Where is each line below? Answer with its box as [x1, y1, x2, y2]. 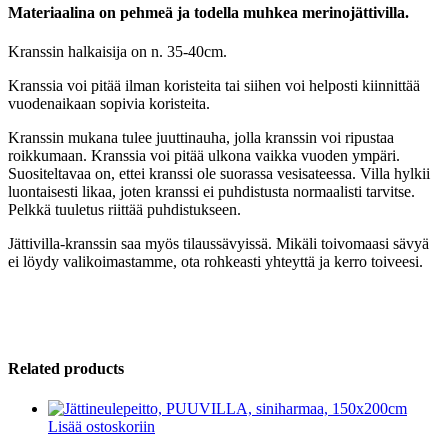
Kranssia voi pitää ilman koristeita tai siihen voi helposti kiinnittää [8, 77, 420, 95]
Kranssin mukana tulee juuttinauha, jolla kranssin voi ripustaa [8, 129, 394, 147]
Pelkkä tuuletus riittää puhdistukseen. [8, 201, 241, 219]
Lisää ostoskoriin [48, 417, 155, 435]
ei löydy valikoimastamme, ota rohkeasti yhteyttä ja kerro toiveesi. [8, 253, 423, 271]
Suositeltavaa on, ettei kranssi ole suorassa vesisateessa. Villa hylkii [8, 165, 430, 183]
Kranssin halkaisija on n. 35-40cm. [8, 43, 227, 61]
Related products [8, 360, 124, 378]
